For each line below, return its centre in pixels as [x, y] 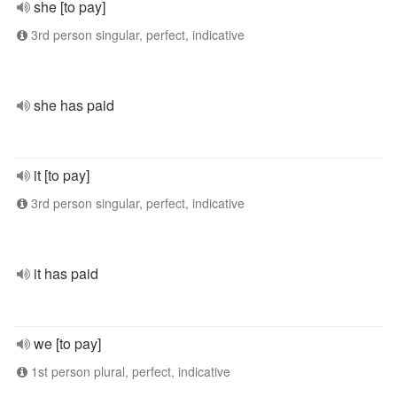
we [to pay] [67, 343]
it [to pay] [62, 175]
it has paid [66, 273]
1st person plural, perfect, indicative [129, 371]
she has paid [74, 105]
